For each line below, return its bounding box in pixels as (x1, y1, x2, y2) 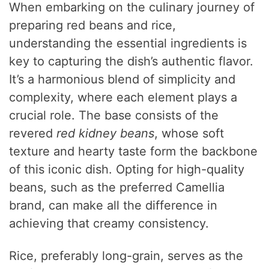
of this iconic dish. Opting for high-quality (9, 162, 245, 177)
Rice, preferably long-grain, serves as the (9, 249, 244, 264)
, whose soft (154, 126, 225, 141)
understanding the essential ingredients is (9, 36, 247, 51)
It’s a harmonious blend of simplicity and (9, 72, 236, 87)
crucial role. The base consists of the (9, 108, 219, 123)
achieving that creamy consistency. (9, 216, 210, 231)
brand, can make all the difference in (9, 198, 218, 213)
